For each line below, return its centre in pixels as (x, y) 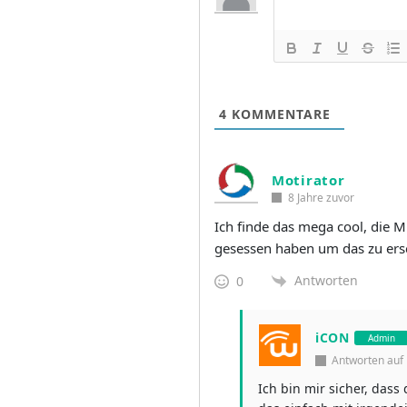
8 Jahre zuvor (320, 197)
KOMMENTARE (279, 114)
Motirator (308, 179)
